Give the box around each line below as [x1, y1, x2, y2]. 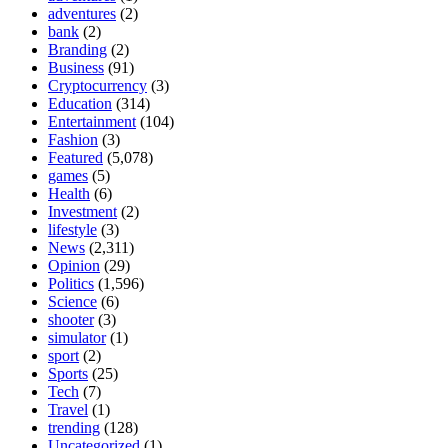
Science [48, 293, 97, 310]
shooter [48, 311, 94, 328]
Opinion [48, 257, 100, 274]
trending [48, 419, 100, 436]
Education [48, 95, 112, 112]
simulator [48, 329, 106, 346]
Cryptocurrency [48, 77, 147, 94]
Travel [48, 401, 88, 418]
